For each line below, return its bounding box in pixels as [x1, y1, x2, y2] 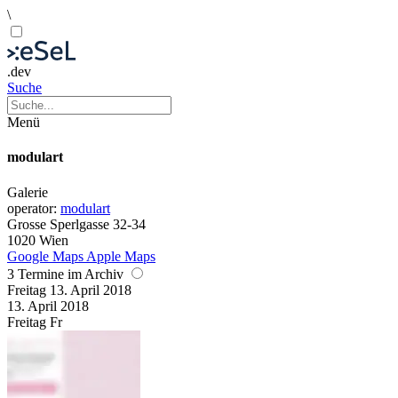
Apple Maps [86, 248, 155, 264]
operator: [7, 200, 60, 216]
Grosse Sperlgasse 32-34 [7, 216, 146, 232]
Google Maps [7, 248, 84, 264]
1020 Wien [7, 232, 68, 248]
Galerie [7, 184, 48, 200]
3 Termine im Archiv [7, 266, 127, 282]
